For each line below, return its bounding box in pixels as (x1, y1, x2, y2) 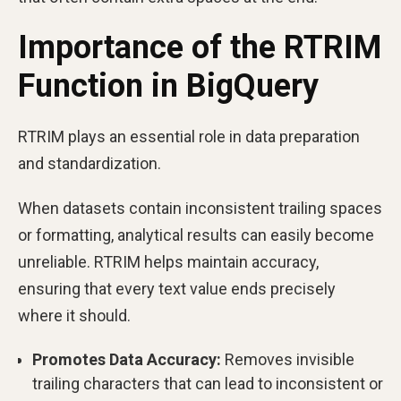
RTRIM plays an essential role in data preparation (18, 127, 360, 146)
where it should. (18, 306, 131, 325)
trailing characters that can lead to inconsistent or (32, 374, 383, 393)
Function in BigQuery (18, 67, 319, 105)
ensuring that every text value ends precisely (18, 279, 336, 298)
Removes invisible (221, 350, 354, 369)
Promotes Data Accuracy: (32, 350, 221, 369)
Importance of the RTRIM (18, 29, 381, 66)
